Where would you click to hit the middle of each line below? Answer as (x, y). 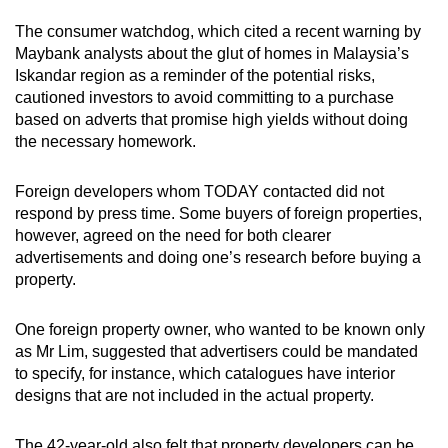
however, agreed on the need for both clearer (173, 235)
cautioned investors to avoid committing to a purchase (204, 97)
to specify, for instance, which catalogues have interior (205, 373)
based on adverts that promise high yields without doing (211, 119)
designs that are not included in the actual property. (194, 395)
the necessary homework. (105, 141)
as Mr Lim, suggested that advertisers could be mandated (216, 351)
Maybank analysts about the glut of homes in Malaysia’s (212, 53)
